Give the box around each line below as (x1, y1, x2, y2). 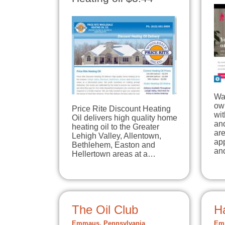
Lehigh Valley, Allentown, (72, 132, 161, 141)
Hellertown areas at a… (72, 150, 156, 159)
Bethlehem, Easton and (72, 141, 155, 150)
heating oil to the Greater (72, 123, 159, 132)
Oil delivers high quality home (72, 114, 177, 123)
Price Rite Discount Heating (72, 104, 171, 114)
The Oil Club (72, 203, 138, 217)
